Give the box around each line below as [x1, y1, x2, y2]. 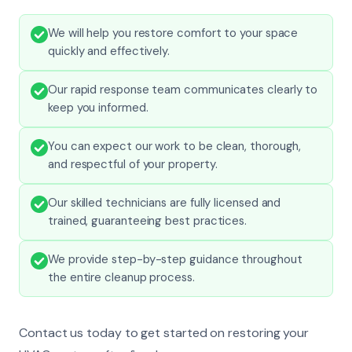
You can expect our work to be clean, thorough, [48, 137, 302, 154]
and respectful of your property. [48, 156, 218, 172]
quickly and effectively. [48, 42, 170, 59]
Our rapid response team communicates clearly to [48, 81, 318, 97]
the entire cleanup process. [48, 269, 195, 285]
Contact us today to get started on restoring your [19, 324, 310, 341]
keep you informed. [48, 99, 148, 115]
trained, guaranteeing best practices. [48, 212, 247, 229]
